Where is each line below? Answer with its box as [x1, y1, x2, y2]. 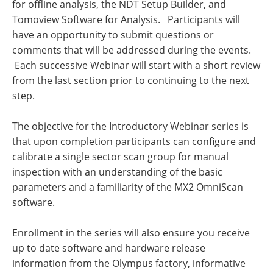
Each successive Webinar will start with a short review [12, 58, 260, 72]
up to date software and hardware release [12, 241, 205, 255]
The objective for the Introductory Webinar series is [12, 119, 249, 133]
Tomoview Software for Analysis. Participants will [12, 13, 240, 26]
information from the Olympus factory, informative [12, 257, 246, 270]
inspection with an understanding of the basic [12, 165, 222, 179]
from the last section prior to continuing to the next [12, 74, 249, 87]
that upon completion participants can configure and [12, 135, 256, 148]
